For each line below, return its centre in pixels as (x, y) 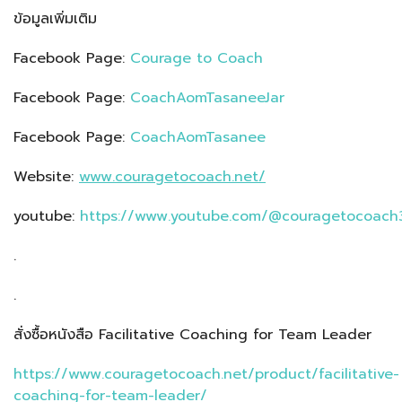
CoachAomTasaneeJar (207, 98)
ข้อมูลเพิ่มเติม (55, 19)
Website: (46, 177)
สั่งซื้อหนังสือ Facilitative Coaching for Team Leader (192, 335)
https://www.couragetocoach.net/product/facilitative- (206, 375)
